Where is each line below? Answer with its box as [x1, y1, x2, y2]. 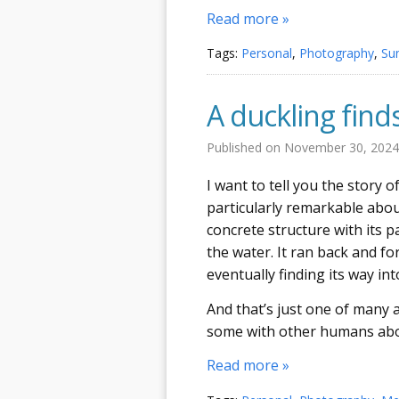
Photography [299, 45, 374, 61]
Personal [241, 45, 292, 61]
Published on [207, 139, 284, 156]
